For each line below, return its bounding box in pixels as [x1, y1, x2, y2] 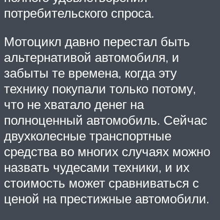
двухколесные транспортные [4, 127, 171, 143]
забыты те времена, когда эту [4, 64, 177, 81]
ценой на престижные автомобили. [4, 190, 209, 206]
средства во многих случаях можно [4, 143, 210, 159]
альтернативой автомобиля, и [4, 49, 179, 65]
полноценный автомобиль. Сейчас [4, 111, 207, 128]
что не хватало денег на [4, 96, 144, 112]
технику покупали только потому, [4, 80, 196, 96]
